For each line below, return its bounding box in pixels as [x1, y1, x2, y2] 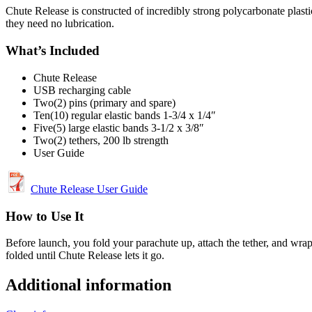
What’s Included [6, 43, 100, 58]
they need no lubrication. [6, 17, 114, 30]
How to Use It [6, 208, 84, 224]
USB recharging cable [33, 84, 131, 96]
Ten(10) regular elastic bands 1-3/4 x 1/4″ [33, 109, 216, 121]
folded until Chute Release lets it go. [6, 249, 164, 262]
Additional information [6, 276, 171, 295]
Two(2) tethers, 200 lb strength [33, 134, 169, 146]
